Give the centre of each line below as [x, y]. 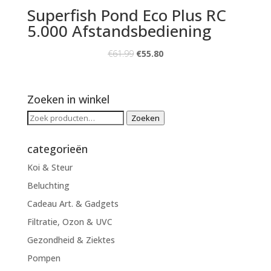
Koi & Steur [50, 167]
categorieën [57, 149]
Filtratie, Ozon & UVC [70, 221]
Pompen [44, 258]
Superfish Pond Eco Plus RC [126, 15]
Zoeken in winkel [68, 99]
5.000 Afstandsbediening [119, 31]
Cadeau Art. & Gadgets [73, 203]
